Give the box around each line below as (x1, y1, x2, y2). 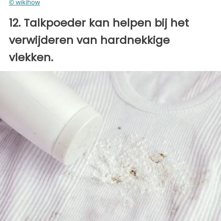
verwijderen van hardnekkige (9, 32, 170, 48)
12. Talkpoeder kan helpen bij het (9, 15, 189, 31)
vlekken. (9, 49, 53, 65)
